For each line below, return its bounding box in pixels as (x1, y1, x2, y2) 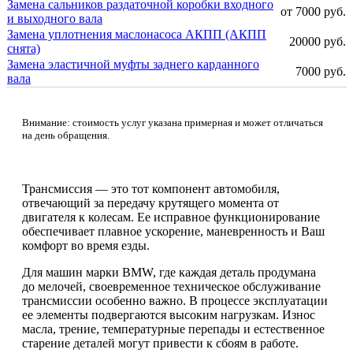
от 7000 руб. (281, 5, 346, 18)
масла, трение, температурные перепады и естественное (22, 322, 325, 336)
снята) (7, 42, 40, 55)
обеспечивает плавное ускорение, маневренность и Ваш (22, 225, 325, 238)
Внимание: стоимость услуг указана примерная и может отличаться (22, 117, 323, 128)
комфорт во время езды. (22, 239, 150, 252)
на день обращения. (22, 129, 110, 141)
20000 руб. (289, 35, 346, 48)
